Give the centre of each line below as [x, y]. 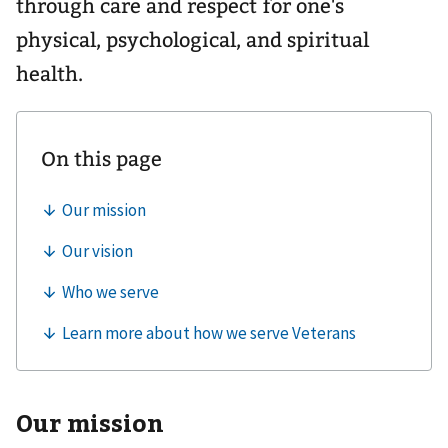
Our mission [90, 422]
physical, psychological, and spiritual [192, 40]
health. [49, 74]
